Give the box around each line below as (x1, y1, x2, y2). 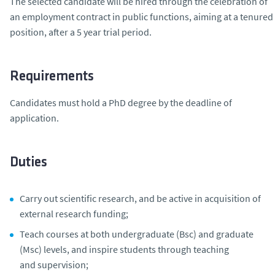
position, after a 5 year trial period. (10, 25, 152, 38)
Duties (10, 155, 47, 170)
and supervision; (20, 258, 88, 271)
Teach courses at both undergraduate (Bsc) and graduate (20, 227, 254, 240)
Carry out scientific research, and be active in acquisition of (20, 192, 261, 204)
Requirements (10, 69, 94, 84)
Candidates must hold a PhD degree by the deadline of (10, 96, 232, 109)
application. (10, 111, 59, 124)
